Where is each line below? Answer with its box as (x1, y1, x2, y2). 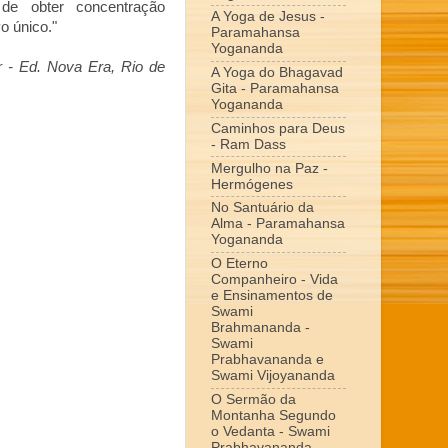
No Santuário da (211, 200, 314, 216)
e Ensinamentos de (211, 288, 333, 304)
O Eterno (211, 256, 268, 272)
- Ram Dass (211, 136, 286, 152)
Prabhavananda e (211, 352, 324, 368)
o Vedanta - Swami (211, 423, 330, 439)
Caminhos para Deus (211, 120, 345, 136)
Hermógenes (211, 176, 293, 192)
